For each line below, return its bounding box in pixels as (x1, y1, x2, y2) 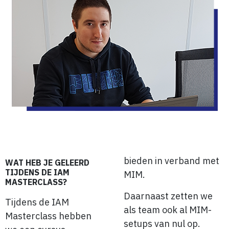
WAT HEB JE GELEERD (5, 157, 89, 168)
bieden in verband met (124, 155, 219, 167)
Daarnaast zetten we (124, 190, 213, 202)
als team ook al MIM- (124, 203, 212, 216)
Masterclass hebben (5, 210, 91, 222)
